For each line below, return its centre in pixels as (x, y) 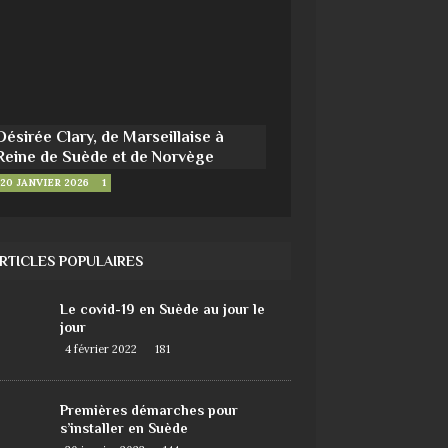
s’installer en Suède (123, 428)
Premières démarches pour (148, 410)
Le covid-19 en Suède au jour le (162, 309)
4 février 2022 (100, 349)
